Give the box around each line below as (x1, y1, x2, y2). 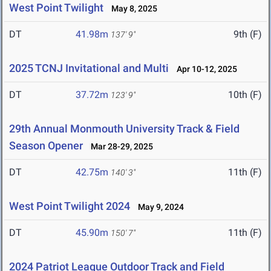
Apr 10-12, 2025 (171, 64, 237, 74)
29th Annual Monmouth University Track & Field (9, 122, 240, 135)
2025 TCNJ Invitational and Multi (9, 62, 169, 75)
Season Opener (9, 139, 85, 152)
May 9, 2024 (132, 202, 184, 212)
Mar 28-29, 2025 (85, 142, 153, 152)
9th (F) (233, 28, 262, 41)
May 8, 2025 (106, 4, 157, 14)
